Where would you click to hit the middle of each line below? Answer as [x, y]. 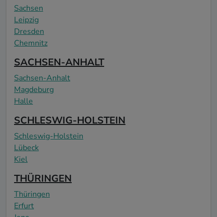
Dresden [29, 31]
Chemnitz [31, 43]
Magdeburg [34, 89]
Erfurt [24, 206]
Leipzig [26, 20]
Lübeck [26, 147]
